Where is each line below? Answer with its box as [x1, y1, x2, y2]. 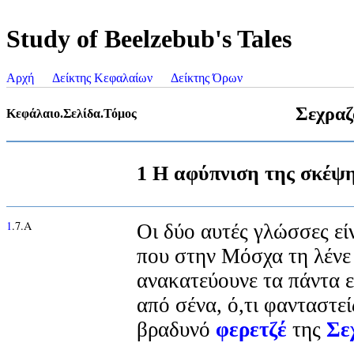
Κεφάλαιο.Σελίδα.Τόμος [6, 106, 137, 120]
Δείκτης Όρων [171, 70, 243, 85]
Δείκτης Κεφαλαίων [52, 70, 153, 85]
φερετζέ [216, 317, 287, 341]
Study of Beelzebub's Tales [6, 24, 292, 54]
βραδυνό [137, 317, 216, 341]
